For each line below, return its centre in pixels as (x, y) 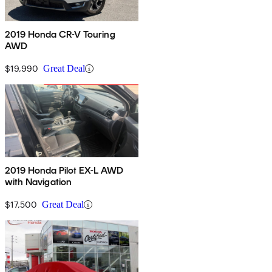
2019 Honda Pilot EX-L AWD (64, 171)
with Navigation (39, 182)
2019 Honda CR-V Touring (60, 35)
